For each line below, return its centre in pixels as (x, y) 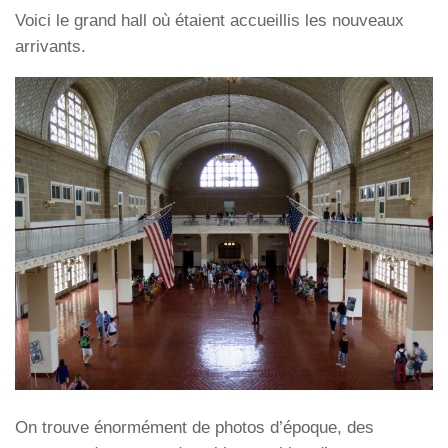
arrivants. (50, 46)
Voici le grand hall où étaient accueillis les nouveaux (209, 20)
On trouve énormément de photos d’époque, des (194, 427)
